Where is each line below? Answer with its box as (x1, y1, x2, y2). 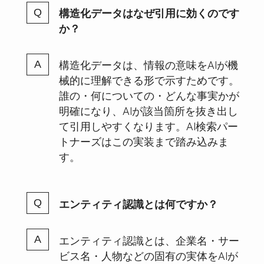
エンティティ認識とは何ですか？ (58, 195, 218, 211)
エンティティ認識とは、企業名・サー (58, 232, 239, 247)
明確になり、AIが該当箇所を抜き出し (58, 103, 238, 118)
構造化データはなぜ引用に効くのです (58, 5, 239, 21)
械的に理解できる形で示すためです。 (58, 72, 239, 88)
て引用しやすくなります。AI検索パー (58, 118, 238, 134)
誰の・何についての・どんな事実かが (58, 87, 239, 103)
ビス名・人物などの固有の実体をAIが (58, 247, 238, 263)
